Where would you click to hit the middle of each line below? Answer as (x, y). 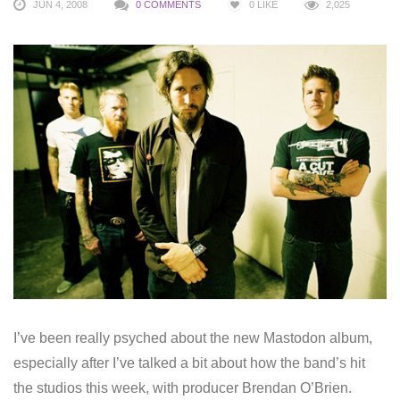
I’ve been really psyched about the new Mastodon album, (193, 337)
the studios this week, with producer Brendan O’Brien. (183, 387)
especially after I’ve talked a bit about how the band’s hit (189, 362)
